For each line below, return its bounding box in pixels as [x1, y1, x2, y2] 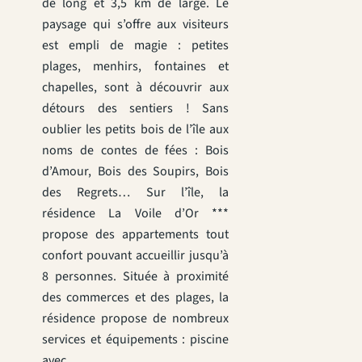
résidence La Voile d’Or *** [42, 204, 229, 222]
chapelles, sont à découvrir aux [42, 78, 229, 96]
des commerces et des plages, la [42, 288, 229, 306]
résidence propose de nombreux [42, 309, 229, 327]
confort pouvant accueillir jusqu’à [42, 246, 229, 264]
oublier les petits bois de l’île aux [42, 120, 229, 138]
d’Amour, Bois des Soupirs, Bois [42, 162, 229, 180]
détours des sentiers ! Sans [42, 99, 229, 117]
